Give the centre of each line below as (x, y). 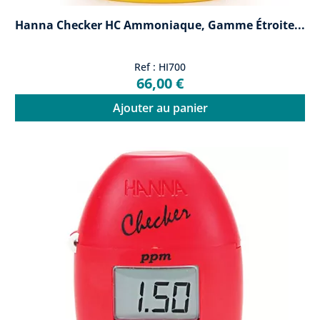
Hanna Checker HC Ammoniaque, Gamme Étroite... (160, 25)
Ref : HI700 (160, 67)
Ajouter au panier (160, 108)
